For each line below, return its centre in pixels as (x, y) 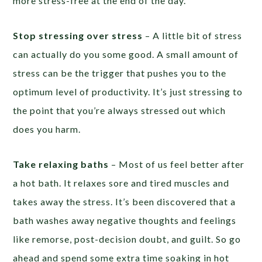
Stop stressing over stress (79, 35)
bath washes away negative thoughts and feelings (125, 220)
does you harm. (47, 129)
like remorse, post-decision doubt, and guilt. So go (127, 239)
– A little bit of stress (194, 35)
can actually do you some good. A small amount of (126, 54)
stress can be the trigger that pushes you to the (120, 73)
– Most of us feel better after (178, 164)
